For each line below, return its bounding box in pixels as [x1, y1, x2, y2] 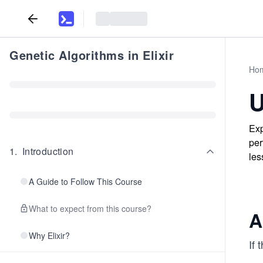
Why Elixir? [29, 230, 70, 241]
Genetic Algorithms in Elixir [9, 46, 174, 63]
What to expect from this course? [29, 203, 151, 214]
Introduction [22, 144, 74, 158]
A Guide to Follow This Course [29, 176, 142, 187]
